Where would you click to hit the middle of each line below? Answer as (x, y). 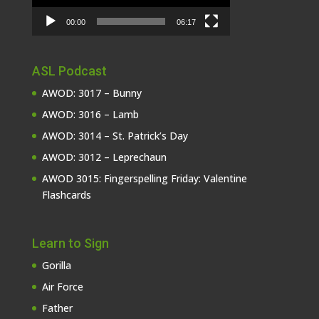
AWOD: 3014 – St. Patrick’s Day (115, 136)
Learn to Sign (70, 244)
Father (57, 308)
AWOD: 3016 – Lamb (90, 115)
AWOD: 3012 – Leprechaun (104, 157)
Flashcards (66, 195)
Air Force (62, 287)
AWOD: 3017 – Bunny (91, 93)
